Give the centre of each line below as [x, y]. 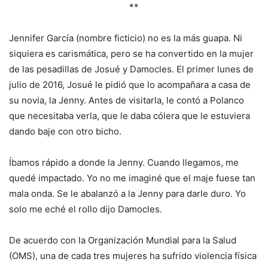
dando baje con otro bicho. [65, 131]
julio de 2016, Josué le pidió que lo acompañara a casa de [130, 85]
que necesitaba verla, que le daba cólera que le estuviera [130, 116]
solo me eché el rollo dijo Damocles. [86, 209]
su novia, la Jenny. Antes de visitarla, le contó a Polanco [127, 100]
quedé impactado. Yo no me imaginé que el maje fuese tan [132, 178]
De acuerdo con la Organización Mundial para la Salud [123, 240]
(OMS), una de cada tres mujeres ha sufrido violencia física [133, 256]
